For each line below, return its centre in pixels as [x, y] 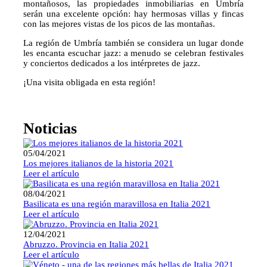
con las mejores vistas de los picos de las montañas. [119, 24]
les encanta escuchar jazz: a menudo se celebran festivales [133, 53]
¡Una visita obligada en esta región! [89, 83]
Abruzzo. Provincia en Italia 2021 [86, 244]
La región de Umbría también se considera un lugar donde [133, 43]
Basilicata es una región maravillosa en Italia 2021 [117, 204]
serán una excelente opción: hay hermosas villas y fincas [133, 14]
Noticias [50, 128]
